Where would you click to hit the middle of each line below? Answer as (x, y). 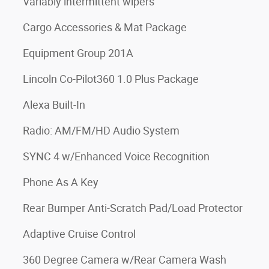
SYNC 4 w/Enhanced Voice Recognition (116, 156)
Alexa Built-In (54, 105)
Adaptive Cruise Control (79, 234)
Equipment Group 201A (78, 53)
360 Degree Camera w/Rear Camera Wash (125, 260)
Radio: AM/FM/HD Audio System (101, 131)
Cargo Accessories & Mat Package (105, 27)
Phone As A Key (61, 182)
